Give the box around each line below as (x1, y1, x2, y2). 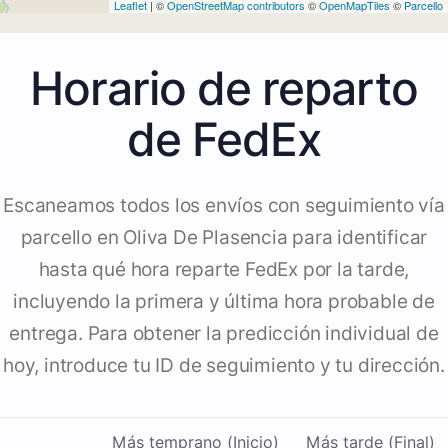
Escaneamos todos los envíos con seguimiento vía (3, 194, 445, 218)
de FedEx (127, 111, 321, 168)
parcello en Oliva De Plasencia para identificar (20, 226, 428, 250)
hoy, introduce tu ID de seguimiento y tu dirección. (3, 354, 445, 378)
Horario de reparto (30, 60, 418, 117)
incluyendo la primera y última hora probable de (13, 290, 435, 314)
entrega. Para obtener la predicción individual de (9, 322, 439, 346)
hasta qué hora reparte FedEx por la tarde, (38, 258, 410, 282)
